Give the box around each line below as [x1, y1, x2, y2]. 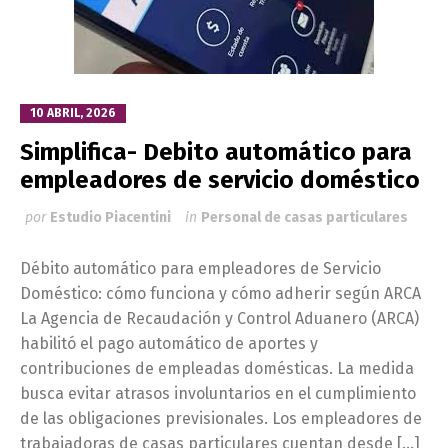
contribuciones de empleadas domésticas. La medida [20, 358, 414, 378]
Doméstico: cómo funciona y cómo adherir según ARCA [20, 283, 421, 303]
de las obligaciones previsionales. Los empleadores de [20, 408, 422, 428]
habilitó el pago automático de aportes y [20, 333, 318, 353]
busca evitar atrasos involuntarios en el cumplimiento [20, 383, 416, 403]
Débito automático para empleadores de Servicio [20, 258, 381, 278]
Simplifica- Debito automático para [20, 137, 412, 166]
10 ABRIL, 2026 [30, 105, 116, 120]
